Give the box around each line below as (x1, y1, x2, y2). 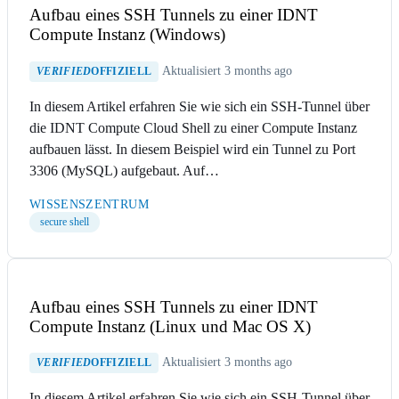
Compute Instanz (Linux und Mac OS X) (29, 316, 311, 336)
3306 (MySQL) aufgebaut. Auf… (29, 163, 219, 178)
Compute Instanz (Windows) (29, 25, 225, 45)
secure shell (40, 216, 89, 228)
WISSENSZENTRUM (29, 198, 149, 211)
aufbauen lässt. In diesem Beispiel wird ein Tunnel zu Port (29, 142, 355, 157)
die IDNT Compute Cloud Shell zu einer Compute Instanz (29, 120, 357, 135)
